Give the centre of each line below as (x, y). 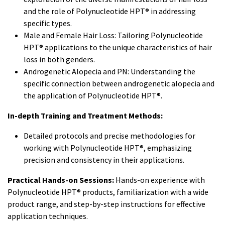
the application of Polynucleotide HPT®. (93, 96)
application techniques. (48, 216)
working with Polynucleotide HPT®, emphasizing (108, 148)
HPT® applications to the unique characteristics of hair (118, 47)
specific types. (48, 23)
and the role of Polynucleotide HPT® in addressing (110, 11)
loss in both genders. (59, 60)
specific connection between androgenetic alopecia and (119, 84)
